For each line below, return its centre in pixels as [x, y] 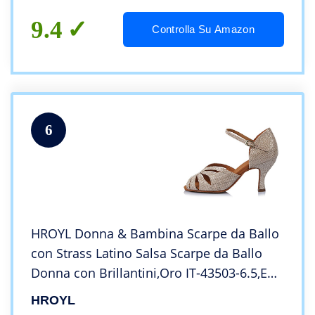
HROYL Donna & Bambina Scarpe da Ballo [155, 234]
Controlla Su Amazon [204, 30]
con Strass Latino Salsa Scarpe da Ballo [147, 253]
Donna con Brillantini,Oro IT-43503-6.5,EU [154, 273]
